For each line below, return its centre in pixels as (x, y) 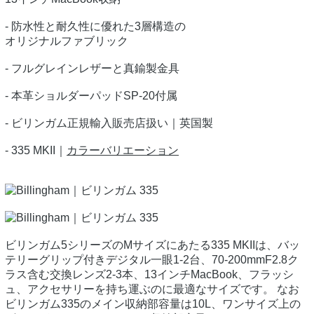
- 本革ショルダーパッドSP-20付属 (91, 96)
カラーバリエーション (123, 151)
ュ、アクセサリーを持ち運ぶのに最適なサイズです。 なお (152, 289)
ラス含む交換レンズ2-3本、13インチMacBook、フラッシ (149, 275)
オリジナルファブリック (67, 41)
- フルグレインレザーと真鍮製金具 (92, 69)
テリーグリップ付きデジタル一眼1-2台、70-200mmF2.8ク (152, 260)
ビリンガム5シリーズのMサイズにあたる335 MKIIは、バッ (152, 245)
